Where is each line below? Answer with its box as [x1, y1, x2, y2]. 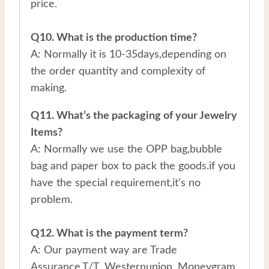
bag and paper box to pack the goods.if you [31, 160, 235, 172]
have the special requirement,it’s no [31, 177, 201, 189]
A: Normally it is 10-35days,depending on [31, 49, 226, 60]
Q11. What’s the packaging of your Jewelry [31, 110, 237, 121]
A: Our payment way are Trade [31, 244, 177, 256]
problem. [31, 194, 73, 205]
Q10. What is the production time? [31, 32, 197, 43]
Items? [31, 127, 62, 138]
